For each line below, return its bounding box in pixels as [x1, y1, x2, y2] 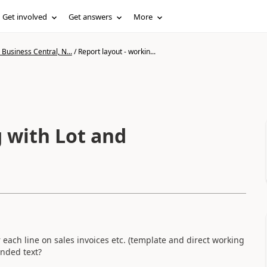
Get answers [69, 11, 113, 22]
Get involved [2, 11, 48, 22]
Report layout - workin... [77, 46, 156, 57]
